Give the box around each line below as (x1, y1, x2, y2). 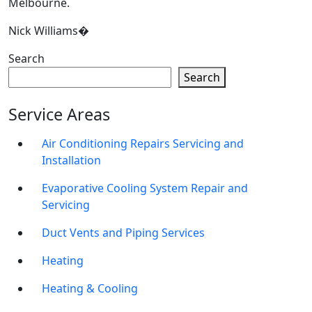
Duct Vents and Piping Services (42, 225, 205, 241)
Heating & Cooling (42, 281, 138, 297)
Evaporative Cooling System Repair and (42, 180, 248, 196)
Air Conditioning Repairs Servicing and (42, 136, 244, 152)
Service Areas (8, 103, 110, 126)
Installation (42, 153, 101, 169)
